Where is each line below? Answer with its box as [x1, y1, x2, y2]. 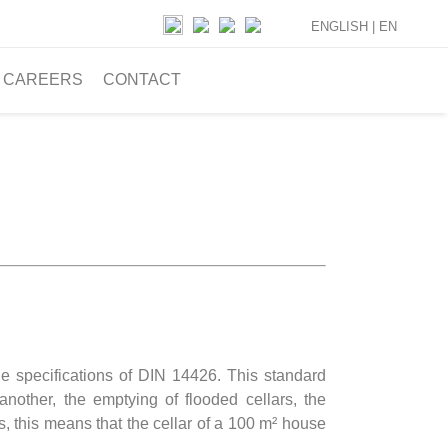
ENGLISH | [311, 18, 379, 34]
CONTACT [103, 71, 181, 88]
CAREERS [3, 71, 83, 88]
